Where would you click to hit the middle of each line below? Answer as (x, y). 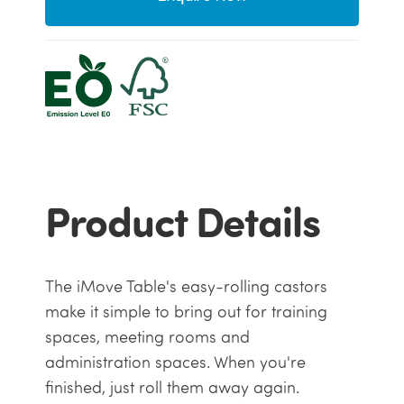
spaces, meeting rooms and (147, 337)
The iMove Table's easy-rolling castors (186, 287)
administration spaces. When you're (175, 363)
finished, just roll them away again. (174, 388)
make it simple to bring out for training (186, 312)
